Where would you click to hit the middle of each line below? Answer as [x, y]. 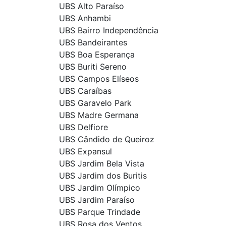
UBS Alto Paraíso [92, 6]
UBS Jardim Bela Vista [102, 164]
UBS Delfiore [83, 127]
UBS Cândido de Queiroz [107, 139]
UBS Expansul [86, 152]
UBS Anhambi [85, 18]
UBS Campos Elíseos [99, 79]
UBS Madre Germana [99, 115]
